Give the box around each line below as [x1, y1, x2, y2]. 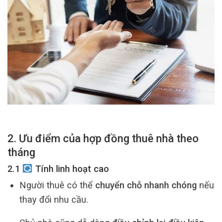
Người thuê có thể [19, 179, 95, 190]
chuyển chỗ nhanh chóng [95, 179, 197, 190]
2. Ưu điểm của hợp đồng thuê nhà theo [7, 132, 199, 145]
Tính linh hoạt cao [32, 164, 109, 174]
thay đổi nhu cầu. [19, 194, 88, 205]
